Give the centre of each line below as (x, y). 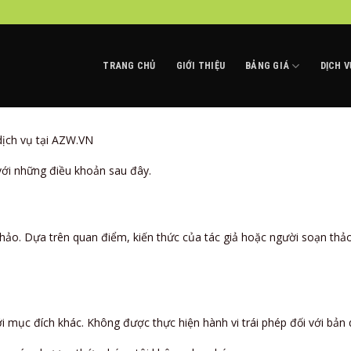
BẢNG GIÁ (268, 65)
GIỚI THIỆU (201, 65)
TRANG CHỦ (129, 65)
